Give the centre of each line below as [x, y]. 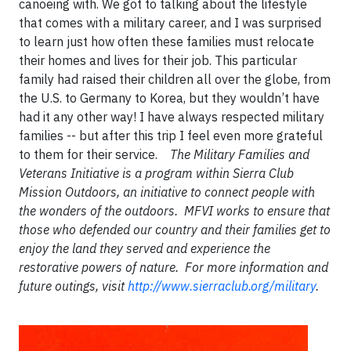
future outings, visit [73, 286]
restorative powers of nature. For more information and [174, 267]
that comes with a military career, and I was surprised [170, 22]
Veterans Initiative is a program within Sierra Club [156, 173]
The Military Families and [240, 154]
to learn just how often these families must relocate [166, 41]
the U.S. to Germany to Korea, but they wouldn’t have [169, 98]
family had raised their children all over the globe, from [175, 79]
